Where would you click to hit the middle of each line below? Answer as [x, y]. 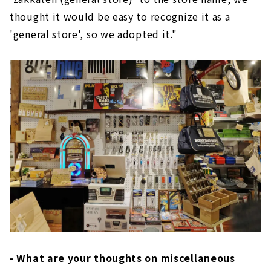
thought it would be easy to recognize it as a [120, 17]
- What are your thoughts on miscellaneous [122, 258]
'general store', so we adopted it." [93, 34]
